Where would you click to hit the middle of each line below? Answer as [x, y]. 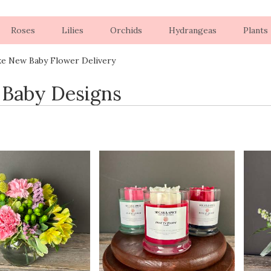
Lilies [72, 30]
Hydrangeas [192, 30]
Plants [255, 30]
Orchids [126, 30]
